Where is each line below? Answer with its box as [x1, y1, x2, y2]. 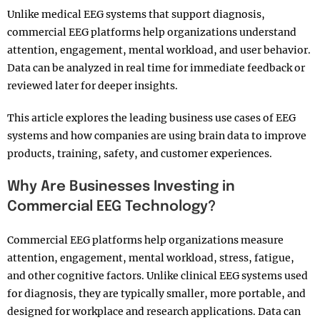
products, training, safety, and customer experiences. [7, 147, 272, 161]
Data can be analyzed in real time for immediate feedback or [7, 61, 305, 75]
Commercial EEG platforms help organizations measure [7, 234, 284, 247]
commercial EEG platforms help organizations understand [7, 26, 296, 39]
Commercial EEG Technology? [7, 199, 216, 215]
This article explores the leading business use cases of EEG [7, 111, 296, 125]
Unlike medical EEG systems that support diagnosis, [7, 8, 265, 21]
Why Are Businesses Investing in [7, 179, 235, 195]
